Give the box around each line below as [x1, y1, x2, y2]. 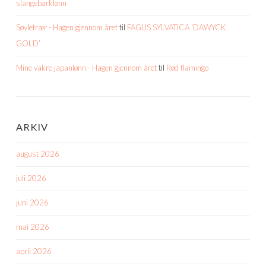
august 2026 [16, 149, 59, 159]
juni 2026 [16, 198, 49, 208]
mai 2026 [16, 222, 49, 232]
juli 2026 [16, 173, 46, 183]
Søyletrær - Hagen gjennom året [16, 23, 118, 33]
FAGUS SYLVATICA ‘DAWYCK [127, 23, 226, 33]
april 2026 [16, 246, 52, 256]
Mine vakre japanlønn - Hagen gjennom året [16, 63, 157, 73]
